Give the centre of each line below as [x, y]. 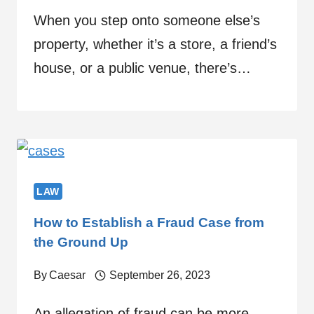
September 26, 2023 [159, 275]
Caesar [68, 275]
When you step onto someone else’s [147, 20]
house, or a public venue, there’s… [142, 68]
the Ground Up [81, 242]
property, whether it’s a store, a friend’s [155, 44]
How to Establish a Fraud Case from [149, 222]
